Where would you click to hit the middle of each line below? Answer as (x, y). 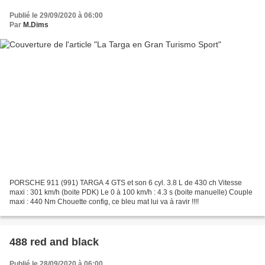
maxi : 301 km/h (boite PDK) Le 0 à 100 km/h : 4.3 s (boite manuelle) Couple (131, 193)
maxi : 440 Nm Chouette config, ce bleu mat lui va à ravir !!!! (104, 202)
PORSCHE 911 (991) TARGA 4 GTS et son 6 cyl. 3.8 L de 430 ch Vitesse (126, 183)
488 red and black (54, 242)
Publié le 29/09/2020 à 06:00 (56, 15)
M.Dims (36, 25)
